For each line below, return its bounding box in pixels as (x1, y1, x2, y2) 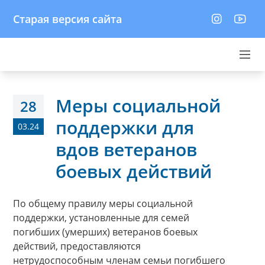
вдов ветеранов (56, 137, 197, 161)
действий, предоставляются (13, 240, 141, 253)
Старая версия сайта (13, 12, 122, 26)
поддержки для (56, 115, 194, 140)
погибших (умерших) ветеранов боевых (13, 225, 198, 238)
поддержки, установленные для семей (13, 211, 189, 224)
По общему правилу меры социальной (13, 197, 193, 210)
